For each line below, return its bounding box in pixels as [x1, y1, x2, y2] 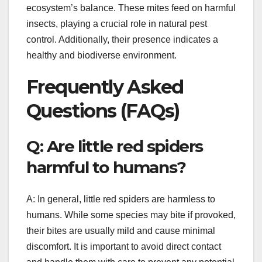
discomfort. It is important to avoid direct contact [26, 241, 221, 251]
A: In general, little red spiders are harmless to [26, 194, 215, 204]
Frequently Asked [26, 75, 184, 99]
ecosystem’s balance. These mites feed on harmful [26, 3, 236, 13]
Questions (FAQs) [26, 99, 180, 123]
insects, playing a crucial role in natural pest [26, 19, 207, 29]
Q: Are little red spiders [26, 136, 204, 157]
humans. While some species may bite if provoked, [26, 209, 236, 220]
